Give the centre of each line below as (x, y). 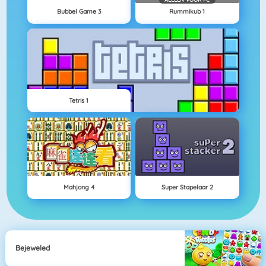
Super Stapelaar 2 (187, 187)
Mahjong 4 (79, 187)
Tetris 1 (79, 101)
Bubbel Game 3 (79, 12)
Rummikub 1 (187, 12)
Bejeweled (33, 248)
